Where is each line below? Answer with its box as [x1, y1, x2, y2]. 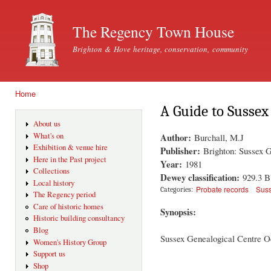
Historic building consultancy [33, 213, 125, 224]
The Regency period [33, 189, 96, 200]
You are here [15, 99, 65, 110]
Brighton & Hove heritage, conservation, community [73, 44, 248, 54]
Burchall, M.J [194, 131, 244, 143]
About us [33, 119, 60, 129]
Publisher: [160, 143, 203, 157]
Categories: [160, 184, 193, 194]
